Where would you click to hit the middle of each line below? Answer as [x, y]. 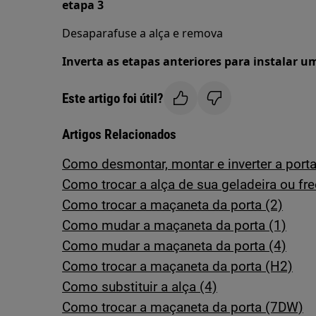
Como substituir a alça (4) [140, 287]
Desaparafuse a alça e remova [142, 33]
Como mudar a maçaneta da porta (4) [174, 246]
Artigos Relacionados [119, 134]
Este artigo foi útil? [113, 98]
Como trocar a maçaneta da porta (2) [172, 205]
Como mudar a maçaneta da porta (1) [174, 225]
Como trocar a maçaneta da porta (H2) [177, 266]
